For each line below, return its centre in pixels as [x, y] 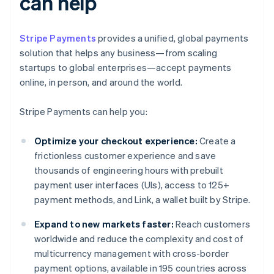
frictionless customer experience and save [125, 156]
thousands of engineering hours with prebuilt [129, 170]
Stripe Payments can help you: [83, 112]
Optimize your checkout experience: [116, 141]
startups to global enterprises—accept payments [126, 68]
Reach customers [212, 224]
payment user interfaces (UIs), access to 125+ [132, 185]
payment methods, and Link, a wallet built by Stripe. [143, 200]
